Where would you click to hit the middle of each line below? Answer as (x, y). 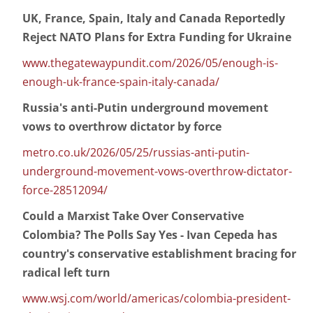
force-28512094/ (65, 190)
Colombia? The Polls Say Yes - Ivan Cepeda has (150, 235)
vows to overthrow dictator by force (122, 127)
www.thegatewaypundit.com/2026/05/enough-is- (150, 63)
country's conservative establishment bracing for (159, 254)
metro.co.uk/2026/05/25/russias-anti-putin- (136, 153)
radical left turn (66, 273)
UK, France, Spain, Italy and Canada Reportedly (154, 19)
